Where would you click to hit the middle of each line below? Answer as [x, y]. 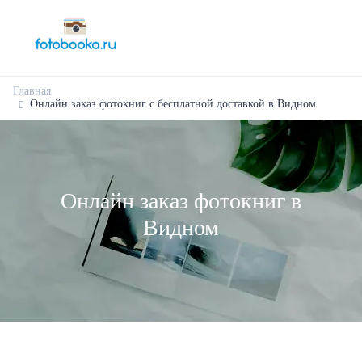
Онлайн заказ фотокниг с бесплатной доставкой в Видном [173, 104]
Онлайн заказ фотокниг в [181, 201]
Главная [32, 91]
